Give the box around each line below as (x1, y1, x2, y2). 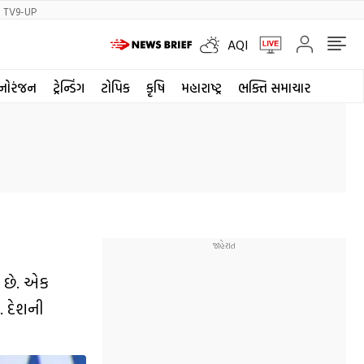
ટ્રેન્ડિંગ (53, 77, 84, 97)
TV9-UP (3, 3, 37, 19)
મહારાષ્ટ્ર (181, 77, 222, 97)
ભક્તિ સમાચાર (238, 77, 310, 97)
